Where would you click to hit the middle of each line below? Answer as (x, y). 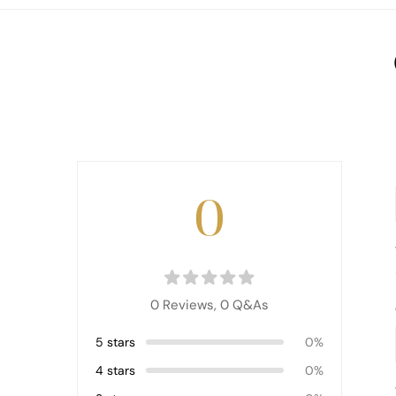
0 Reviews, (185, 305)
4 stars (115, 370)
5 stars (115, 342)
